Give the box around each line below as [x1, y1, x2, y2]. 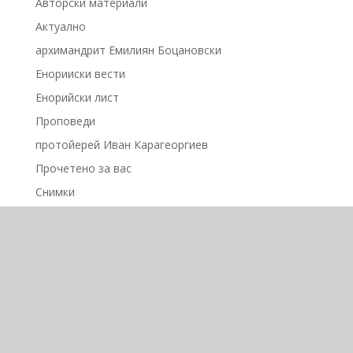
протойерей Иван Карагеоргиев [35, 136, 208, 152]
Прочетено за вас [35, 160, 132, 176]
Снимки [35, 184, 75, 199]
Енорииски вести [35, 65, 125, 81]
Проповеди [35, 113, 95, 128]
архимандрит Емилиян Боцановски [35, 42, 221, 58]
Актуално [35, 18, 86, 34]
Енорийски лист [35, 89, 119, 105]
